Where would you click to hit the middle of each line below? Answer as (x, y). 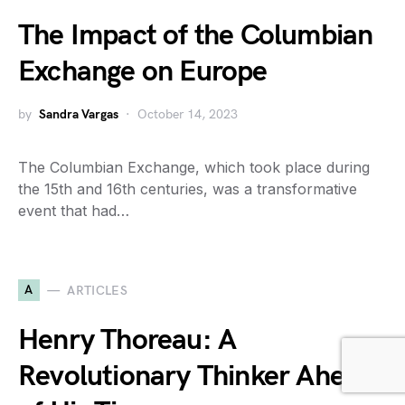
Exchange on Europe (143, 72)
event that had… (74, 211)
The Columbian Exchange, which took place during (194, 167)
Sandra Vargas (79, 114)
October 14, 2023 (188, 114)
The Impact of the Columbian (196, 36)
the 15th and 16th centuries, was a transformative (188, 189)
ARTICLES (98, 290)
